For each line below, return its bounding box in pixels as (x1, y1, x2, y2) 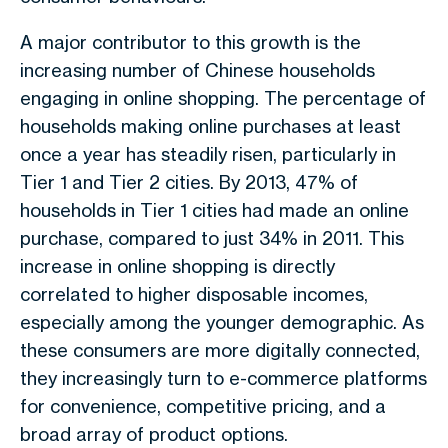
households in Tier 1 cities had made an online (20, 199, 409, 221)
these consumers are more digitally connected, (20, 339, 420, 361)
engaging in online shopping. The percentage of (20, 87, 426, 109)
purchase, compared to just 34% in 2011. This (20, 227, 404, 249)
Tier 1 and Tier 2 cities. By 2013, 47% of (20, 171, 358, 193)
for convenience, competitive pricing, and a (20, 395, 386, 417)
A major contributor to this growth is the (20, 31, 361, 53)
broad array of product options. (20, 423, 288, 445)
